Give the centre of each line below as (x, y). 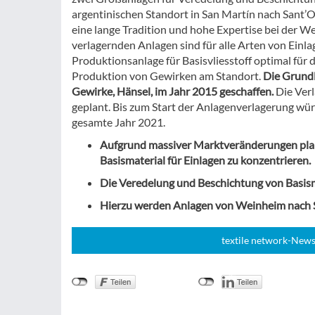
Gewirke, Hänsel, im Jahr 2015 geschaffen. (173, 91)
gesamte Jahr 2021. (118, 122)
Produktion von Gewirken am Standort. (167, 76)
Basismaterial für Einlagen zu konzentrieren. (205, 160)
